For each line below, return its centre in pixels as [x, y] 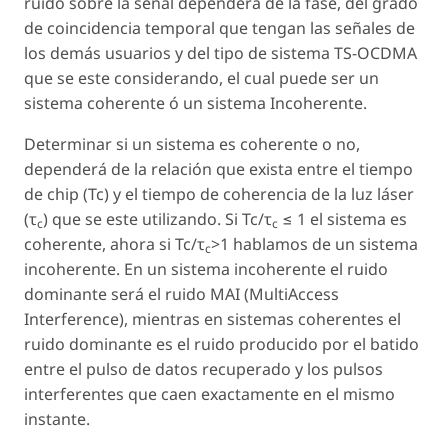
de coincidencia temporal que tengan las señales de [219, 28]
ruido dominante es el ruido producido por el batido [221, 344]
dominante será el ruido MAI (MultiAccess [181, 294]
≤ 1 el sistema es [342, 219]
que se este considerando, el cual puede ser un [201, 78]
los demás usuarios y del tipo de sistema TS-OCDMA [220, 53]
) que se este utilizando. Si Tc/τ [157, 219]
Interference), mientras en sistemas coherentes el [212, 319]
